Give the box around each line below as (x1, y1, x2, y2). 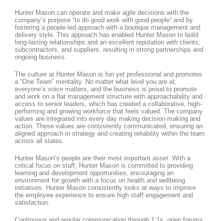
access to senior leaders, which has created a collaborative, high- (15, 100, 202, 108)
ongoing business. (15, 53, 67, 61)
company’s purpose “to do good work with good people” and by (15, 16, 193, 24)
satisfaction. (15, 199, 50, 207)
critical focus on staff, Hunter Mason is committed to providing (15, 162, 193, 170)
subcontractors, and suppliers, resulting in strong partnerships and (15, 46, 203, 54)
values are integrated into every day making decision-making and (15, 115, 200, 123)
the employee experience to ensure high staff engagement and (15, 191, 193, 199)
